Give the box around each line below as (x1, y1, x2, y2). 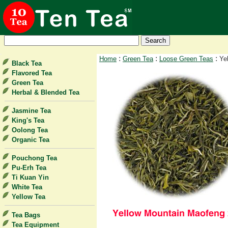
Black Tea (12, 60, 42, 67)
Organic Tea (12, 136, 49, 144)
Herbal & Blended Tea (12, 89, 79, 96)
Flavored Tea (12, 69, 52, 77)
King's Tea (12, 117, 44, 124)
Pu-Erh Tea (12, 164, 46, 172)
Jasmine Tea (12, 107, 51, 115)
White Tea (12, 183, 42, 191)
